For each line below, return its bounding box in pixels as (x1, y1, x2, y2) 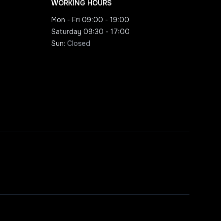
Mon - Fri (51, 15, 80, 24)
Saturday (51, 27, 81, 36)
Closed (67, 39, 90, 48)
